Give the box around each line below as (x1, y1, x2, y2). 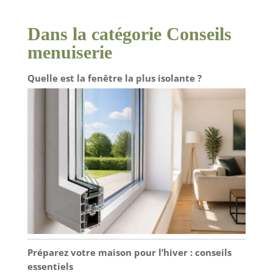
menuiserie (27, 42, 112, 63)
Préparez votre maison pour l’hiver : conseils (27, 246, 232, 259)
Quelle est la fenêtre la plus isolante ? (27, 72, 202, 85)
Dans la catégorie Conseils (27, 24, 232, 44)
